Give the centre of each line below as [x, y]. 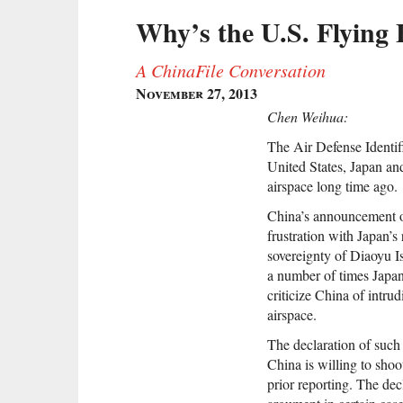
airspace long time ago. [332, 185]
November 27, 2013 [197, 93]
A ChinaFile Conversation [231, 70]
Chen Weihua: [308, 116]
